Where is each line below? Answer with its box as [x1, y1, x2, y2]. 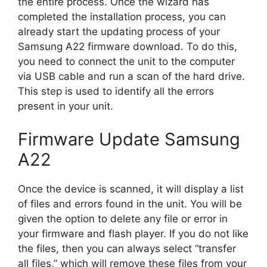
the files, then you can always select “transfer [18, 242, 236, 254]
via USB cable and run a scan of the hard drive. [18, 70, 245, 82]
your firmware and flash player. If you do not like [18, 227, 249, 240]
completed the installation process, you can [18, 11, 226, 23]
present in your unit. [18, 100, 113, 112]
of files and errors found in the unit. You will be [18, 197, 242, 210]
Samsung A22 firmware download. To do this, [18, 41, 237, 52]
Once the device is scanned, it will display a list [18, 182, 244, 195]
